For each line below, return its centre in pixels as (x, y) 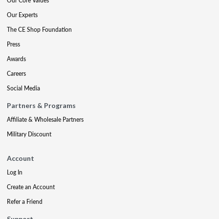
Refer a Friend (25, 202)
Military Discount (29, 134)
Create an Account (31, 187)
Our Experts (22, 15)
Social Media (23, 88)
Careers (16, 74)
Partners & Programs (41, 105)
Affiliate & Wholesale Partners (45, 120)
